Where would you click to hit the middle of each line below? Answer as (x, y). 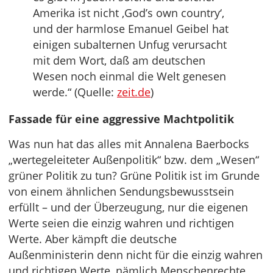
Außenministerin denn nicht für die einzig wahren (136, 255)
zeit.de (134, 92)
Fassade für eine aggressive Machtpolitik (121, 119)
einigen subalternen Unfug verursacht (130, 45)
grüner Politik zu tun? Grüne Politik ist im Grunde (134, 176)
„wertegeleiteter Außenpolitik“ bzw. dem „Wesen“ (134, 160)
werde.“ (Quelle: (75, 92)
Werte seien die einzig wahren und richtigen (121, 223)
